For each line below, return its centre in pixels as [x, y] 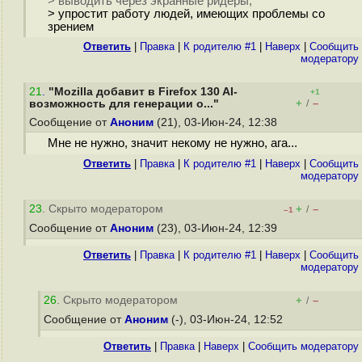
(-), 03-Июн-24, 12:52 [227, 320]
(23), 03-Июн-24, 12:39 [217, 228]
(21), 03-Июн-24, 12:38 [217, 122]
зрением [70, 26]
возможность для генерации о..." [124, 104]
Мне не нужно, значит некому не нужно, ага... [172, 143]
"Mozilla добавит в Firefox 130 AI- [143, 92]
